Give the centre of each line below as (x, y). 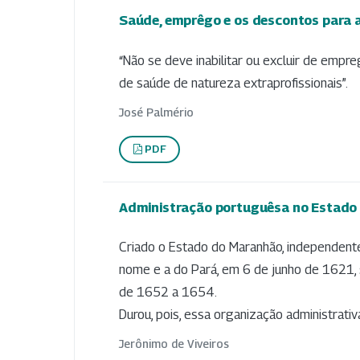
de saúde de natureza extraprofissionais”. (233, 83)
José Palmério (156, 112)
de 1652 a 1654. (168, 292)
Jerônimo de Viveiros (174, 344)
